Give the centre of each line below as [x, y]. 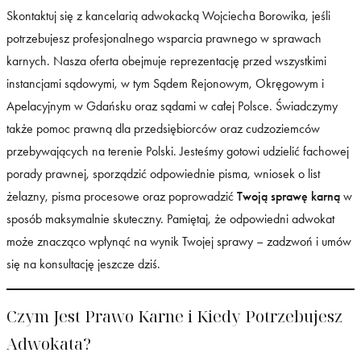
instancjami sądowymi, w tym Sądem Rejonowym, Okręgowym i [165, 83]
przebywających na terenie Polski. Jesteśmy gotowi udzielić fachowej [178, 151]
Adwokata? [49, 344]
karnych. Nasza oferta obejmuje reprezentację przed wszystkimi [166, 60]
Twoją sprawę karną [288, 196]
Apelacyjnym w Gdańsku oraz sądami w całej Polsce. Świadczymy [172, 106]
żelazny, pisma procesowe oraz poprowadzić [122, 196]
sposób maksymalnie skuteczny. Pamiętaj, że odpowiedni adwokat [170, 218]
